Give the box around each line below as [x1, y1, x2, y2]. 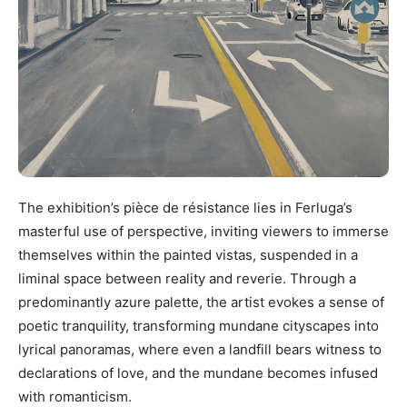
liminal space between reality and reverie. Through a [18, 270, 356, 288]
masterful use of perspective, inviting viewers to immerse [18, 223, 389, 241]
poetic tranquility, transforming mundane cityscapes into [18, 317, 379, 335]
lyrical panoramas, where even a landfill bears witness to [18, 341, 382, 359]
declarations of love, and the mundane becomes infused [18, 364, 378, 382]
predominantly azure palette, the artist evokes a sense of [18, 293, 384, 312]
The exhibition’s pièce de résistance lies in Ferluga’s [18, 199, 352, 217]
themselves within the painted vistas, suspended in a [18, 246, 358, 264]
